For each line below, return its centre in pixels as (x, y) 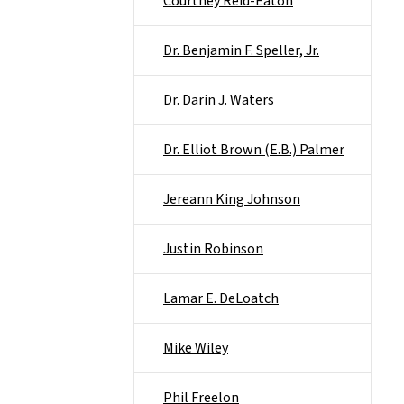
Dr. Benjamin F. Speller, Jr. (241, 50)
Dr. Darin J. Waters (219, 100)
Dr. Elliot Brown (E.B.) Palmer (254, 150)
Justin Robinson (213, 249)
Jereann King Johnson (232, 199)
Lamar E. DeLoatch (221, 298)
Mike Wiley (196, 348)
